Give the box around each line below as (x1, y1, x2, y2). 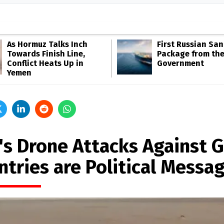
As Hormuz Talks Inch (7, 39, 87, 49)
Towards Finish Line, (7, 49, 85, 58)
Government (157, 58, 204, 68)
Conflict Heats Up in (7, 58, 83, 68)
